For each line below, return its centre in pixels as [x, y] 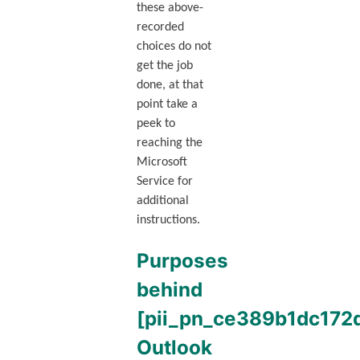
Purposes [182, 260]
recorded [160, 28]
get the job [164, 66]
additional [162, 201]
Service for [164, 182]
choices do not [174, 47]
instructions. [168, 221]
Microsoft [162, 163]
